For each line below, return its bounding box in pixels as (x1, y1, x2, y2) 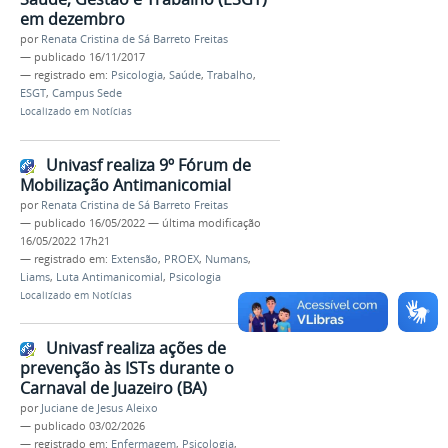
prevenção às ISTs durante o (20, 357, 234, 380)
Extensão (111, 251, 158, 266)
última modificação (162, 215, 261, 230)
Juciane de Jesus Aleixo (41, 401, 158, 416)
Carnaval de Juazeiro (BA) (20, 377, 207, 400)
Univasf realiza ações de (46, 337, 226, 360)
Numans (205, 251, 248, 266)
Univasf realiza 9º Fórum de (46, 153, 251, 176)
